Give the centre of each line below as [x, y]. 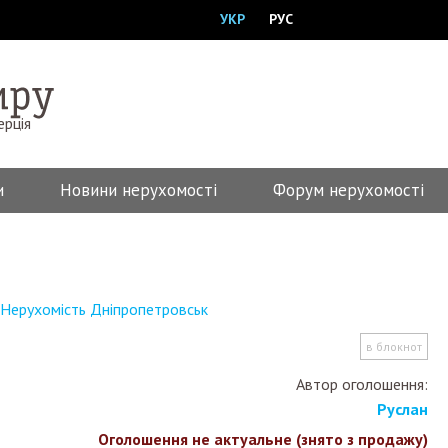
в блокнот [394, 346]
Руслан [402, 409]
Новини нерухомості [138, 190]
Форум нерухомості [348, 190]
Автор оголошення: [362, 384]
